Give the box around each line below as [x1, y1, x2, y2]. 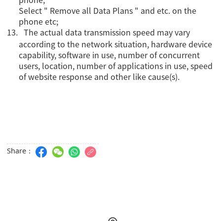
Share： [7, 148, 34, 155]
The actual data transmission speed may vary [24, 26, 190, 38]
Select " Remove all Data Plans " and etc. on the [19, 4, 197, 17]
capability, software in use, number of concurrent [19, 49, 200, 61]
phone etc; [19, 15, 59, 28]
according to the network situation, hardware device [19, 38, 213, 50]
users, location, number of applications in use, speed [19, 60, 213, 72]
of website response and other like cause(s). [19, 71, 180, 83]
